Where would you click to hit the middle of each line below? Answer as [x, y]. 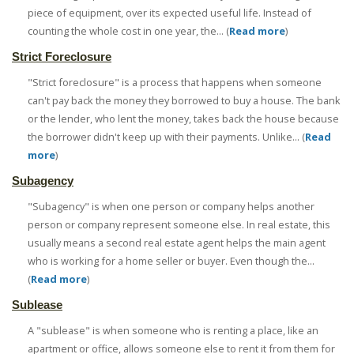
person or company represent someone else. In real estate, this [179, 225]
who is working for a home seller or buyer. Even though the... [171, 261]
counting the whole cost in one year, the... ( [128, 31]
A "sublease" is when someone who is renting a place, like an [173, 331]
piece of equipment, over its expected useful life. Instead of [169, 13]
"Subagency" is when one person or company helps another [171, 207]
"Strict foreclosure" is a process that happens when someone [175, 83]
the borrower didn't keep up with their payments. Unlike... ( [166, 137]
